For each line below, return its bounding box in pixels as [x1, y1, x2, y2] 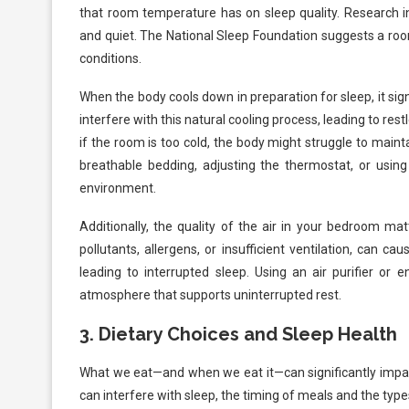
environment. [79, 181, 156, 196]
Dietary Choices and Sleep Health [99, 323, 397, 346]
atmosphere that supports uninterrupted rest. [79, 288, 341, 303]
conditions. [79, 51, 142, 67]
